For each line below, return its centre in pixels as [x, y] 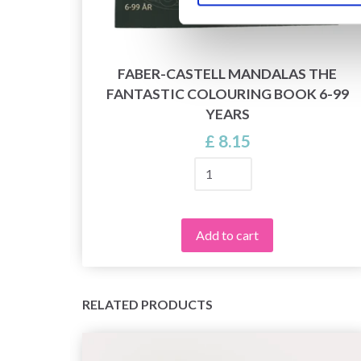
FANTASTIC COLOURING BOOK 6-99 [227, 93]
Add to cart [227, 234]
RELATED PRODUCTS [147, 304]
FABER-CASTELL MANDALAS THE [227, 73]
